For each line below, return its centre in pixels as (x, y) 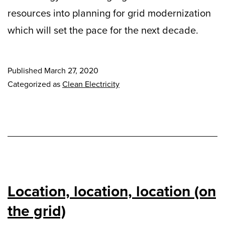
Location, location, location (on (112, 191)
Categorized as (35, 84)
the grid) (37, 211)
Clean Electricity (91, 84)
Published (26, 70)
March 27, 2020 (71, 70)
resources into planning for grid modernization (109, 13)
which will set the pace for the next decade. (103, 30)
